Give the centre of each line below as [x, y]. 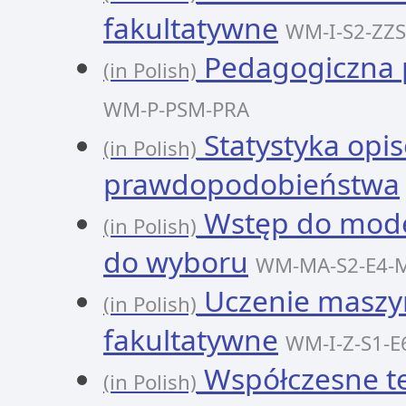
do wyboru [176, 261]
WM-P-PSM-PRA [176, 109]
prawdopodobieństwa [251, 184]
